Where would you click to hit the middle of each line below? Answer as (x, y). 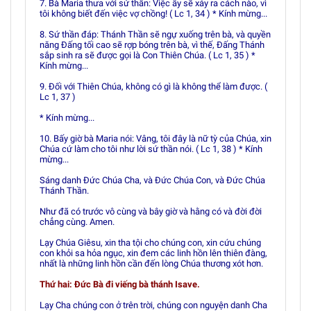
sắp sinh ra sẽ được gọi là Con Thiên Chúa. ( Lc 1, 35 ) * (148, 55)
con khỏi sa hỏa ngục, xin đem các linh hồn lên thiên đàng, (153, 253)
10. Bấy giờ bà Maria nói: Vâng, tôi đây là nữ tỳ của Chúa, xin (155, 138)
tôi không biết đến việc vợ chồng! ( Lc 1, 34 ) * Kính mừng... (153, 14)
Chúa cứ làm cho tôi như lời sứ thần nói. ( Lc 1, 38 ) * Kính (151, 149)
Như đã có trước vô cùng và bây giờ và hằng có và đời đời (151, 211)
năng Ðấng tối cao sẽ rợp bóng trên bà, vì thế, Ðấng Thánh (152, 45)
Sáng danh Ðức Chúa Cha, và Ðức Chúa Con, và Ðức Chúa (152, 180)
